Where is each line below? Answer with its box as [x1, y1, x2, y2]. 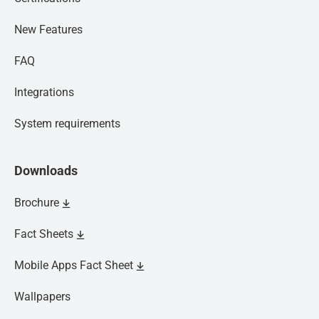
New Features [14, 23, 83, 36]
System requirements [14, 117, 120, 130]
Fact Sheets [14, 227, 73, 241]
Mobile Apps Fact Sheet [14, 258, 133, 272]
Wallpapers [14, 290, 70, 303]
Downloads [14, 163, 78, 178]
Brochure [14, 196, 59, 209]
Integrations [14, 85, 74, 99]
